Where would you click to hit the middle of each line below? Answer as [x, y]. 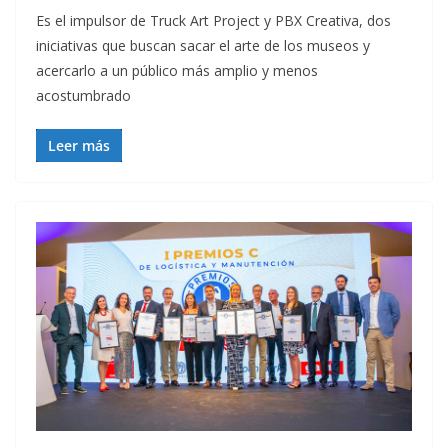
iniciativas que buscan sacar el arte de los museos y [203, 46]
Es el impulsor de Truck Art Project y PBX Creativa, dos [213, 21]
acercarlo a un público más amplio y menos [177, 71]
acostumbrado [83, 96]
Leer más [79, 146]
